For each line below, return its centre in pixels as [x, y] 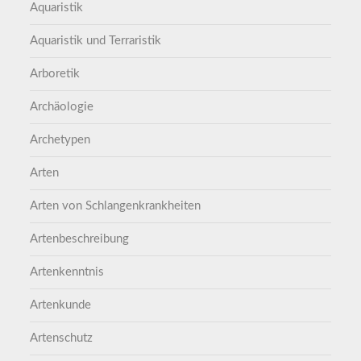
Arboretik [55, 73]
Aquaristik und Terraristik [96, 40]
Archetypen [60, 139]
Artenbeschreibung [80, 239]
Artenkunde [61, 305]
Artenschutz [62, 338]
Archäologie [62, 106]
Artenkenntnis [67, 272]
